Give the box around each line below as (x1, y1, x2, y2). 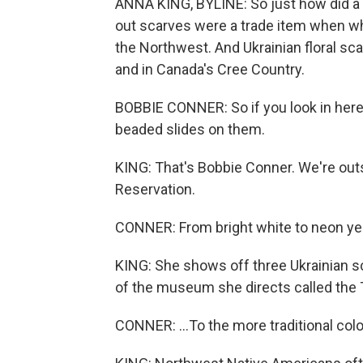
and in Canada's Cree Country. (115, 61, 305, 78)
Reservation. (115, 181, 195, 198)
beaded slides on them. (115, 121, 265, 138)
